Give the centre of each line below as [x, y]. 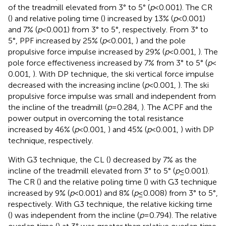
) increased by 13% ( [138, 19]
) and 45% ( [127, 130]
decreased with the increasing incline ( [76, 85]
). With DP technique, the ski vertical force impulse [123, 74]
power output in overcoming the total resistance [96, 119]
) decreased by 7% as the [153, 160]
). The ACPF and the [177, 107]
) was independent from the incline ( [75, 215]
